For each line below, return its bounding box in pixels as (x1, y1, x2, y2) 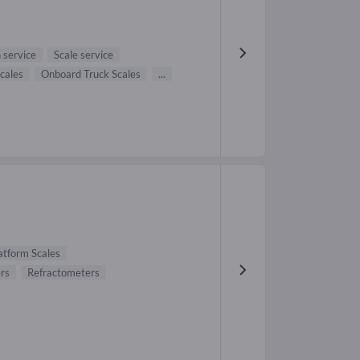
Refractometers (27, 266, 100, 280)
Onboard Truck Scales (41, 67, 141, 81)
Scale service (54, 48, 113, 62)
